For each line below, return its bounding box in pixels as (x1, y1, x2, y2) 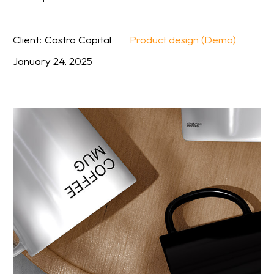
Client (13, 32, 39, 46)
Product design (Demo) (130, 32, 236, 46)
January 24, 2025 (13, 54, 92, 67)
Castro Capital (45, 32, 111, 46)
